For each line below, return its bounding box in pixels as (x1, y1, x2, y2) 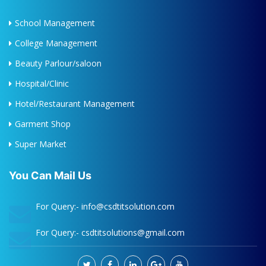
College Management (15, 37, 97, 49)
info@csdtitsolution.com (81, 201, 175, 213)
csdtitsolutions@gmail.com (81, 227, 185, 239)
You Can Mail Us (9, 169, 91, 182)
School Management (15, 17, 95, 29)
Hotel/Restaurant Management (15, 98, 135, 110)
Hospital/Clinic (15, 78, 69, 90)
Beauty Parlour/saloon (15, 58, 102, 69)
